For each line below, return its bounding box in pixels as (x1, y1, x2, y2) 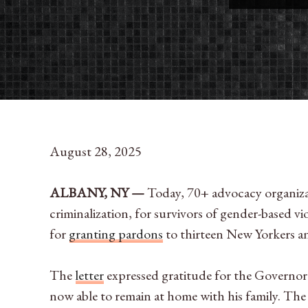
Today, (147, 184, 184, 202)
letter (75, 266, 104, 285)
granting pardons (69, 225, 163, 243)
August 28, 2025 (49, 142, 142, 161)
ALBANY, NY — (49, 184, 147, 202)
